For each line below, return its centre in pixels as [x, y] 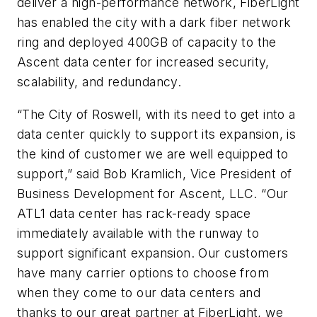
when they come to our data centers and [139, 292]
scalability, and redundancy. [99, 82]
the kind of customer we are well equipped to [153, 154]
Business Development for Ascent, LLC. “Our [153, 193]
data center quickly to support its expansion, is [157, 134]
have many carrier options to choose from [143, 272]
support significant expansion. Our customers [153, 253]
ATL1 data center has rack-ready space [134, 213]
